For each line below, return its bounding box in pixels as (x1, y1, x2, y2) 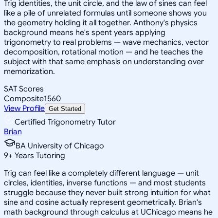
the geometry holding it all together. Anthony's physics (4, 18, 198, 28)
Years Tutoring (13, 150, 65, 161)
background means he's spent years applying (4, 27, 165, 37)
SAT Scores (4, 84, 44, 94)
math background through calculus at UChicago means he (4, 207, 213, 217)
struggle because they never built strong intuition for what (4, 187, 211, 198)
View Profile (4, 103, 45, 113)
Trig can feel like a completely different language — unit (4, 168, 199, 178)
